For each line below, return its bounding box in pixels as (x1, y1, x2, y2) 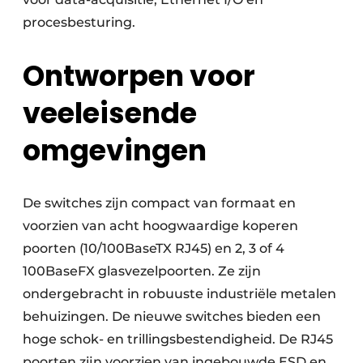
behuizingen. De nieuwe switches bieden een (23, 309, 321, 325)
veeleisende (23, 93, 197, 134)
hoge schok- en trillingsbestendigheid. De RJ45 (23, 331, 333, 348)
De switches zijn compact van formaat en (23, 195, 296, 211)
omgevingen (23, 130, 207, 171)
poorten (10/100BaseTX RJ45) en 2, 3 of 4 (23, 241, 284, 257)
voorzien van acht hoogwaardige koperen (23, 218, 298, 234)
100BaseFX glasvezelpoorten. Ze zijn (23, 263, 261, 280)
